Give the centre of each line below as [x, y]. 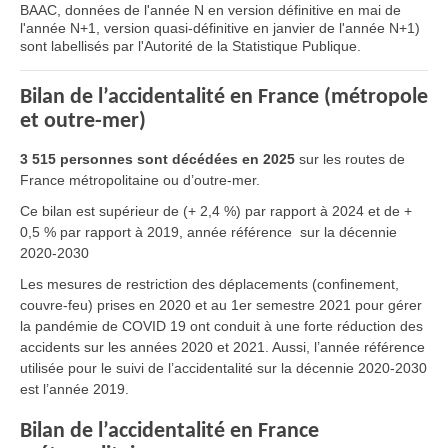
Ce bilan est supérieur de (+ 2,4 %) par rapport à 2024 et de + [216, 211]
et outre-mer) [83, 121]
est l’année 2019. [74, 389]
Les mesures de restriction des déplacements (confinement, [209, 284]
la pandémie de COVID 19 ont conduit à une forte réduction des [221, 326]
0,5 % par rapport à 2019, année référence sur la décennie [208, 232]
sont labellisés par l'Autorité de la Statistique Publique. [190, 46]
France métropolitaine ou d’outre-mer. [140, 180]
